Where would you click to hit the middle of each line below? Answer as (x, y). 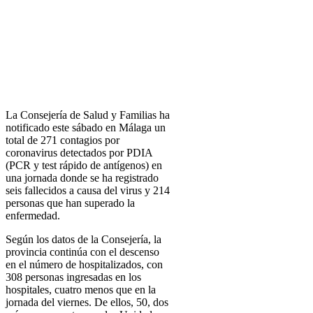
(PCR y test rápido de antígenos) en (84, 166)
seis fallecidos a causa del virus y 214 (88, 191)
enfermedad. (33, 216)
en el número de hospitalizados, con (84, 265)
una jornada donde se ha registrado (82, 178)
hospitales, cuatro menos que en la (81, 290)
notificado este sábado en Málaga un (86, 128)
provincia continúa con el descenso (82, 252)
